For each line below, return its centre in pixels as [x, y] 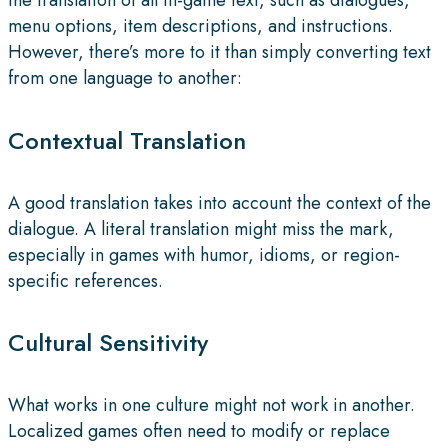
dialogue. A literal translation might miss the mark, [201, 228]
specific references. [85, 280]
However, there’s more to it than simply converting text [219, 51]
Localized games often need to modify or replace [199, 431]
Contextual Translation [127, 140]
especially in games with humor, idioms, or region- [204, 254]
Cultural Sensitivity [108, 343]
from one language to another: [125, 77]
